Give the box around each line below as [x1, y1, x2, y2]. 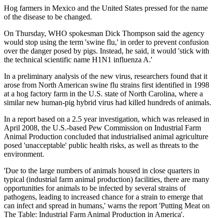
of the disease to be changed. [4, 12, 92, 21]
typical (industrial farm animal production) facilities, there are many [4, 175, 209, 183]
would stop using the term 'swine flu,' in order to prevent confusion [4, 37, 209, 46]
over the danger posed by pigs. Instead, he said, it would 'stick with [4, 46, 209, 55]
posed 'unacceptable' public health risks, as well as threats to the [4, 141, 199, 149]
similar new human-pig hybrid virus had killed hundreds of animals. [4, 98, 211, 107]
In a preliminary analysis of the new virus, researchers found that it [4, 72, 207, 80]
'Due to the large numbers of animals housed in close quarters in [4, 166, 200, 175]
